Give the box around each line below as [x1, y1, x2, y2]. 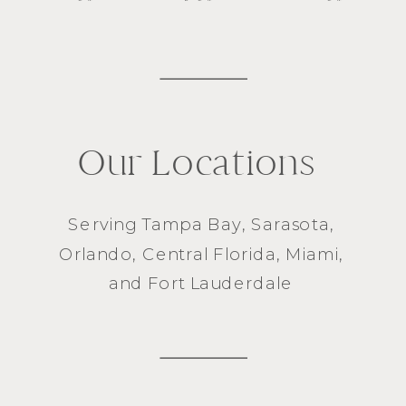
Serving [67, 214, 142, 235]
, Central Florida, [132, 243, 285, 265]
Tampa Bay [141, 214, 242, 235]
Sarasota [250, 214, 330, 235]
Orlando [58, 243, 133, 265]
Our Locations [77, 140, 316, 186]
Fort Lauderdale [147, 272, 294, 294]
